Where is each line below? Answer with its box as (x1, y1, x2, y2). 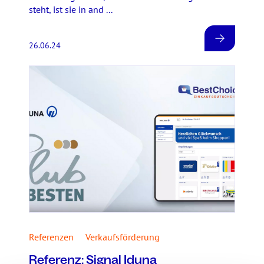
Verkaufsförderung (85, 231, 160, 243)
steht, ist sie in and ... (29, 4, 113, 15)
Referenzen (29, 231, 74, 243)
